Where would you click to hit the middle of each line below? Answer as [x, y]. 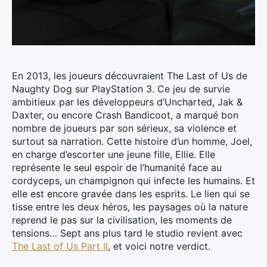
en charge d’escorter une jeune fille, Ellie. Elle [114, 154]
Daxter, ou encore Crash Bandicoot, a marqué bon [125, 115]
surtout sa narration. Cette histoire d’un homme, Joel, [132, 141]
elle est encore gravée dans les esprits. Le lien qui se [131, 194]
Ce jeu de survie [192, 89]
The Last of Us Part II [60, 246]
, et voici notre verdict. [159, 246]
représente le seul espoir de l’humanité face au [117, 167]
